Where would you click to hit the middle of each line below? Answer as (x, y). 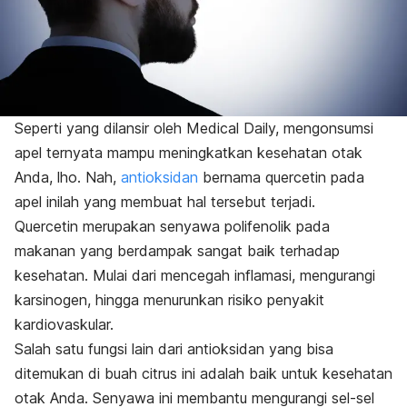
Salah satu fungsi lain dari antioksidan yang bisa (174, 349)
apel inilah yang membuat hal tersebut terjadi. (165, 202)
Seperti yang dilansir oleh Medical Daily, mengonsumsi (194, 129)
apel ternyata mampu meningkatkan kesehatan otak (189, 153)
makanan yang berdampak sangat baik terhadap (177, 251)
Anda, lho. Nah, (68, 178)
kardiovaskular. (64, 325)
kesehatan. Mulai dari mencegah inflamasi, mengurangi (195, 276)
